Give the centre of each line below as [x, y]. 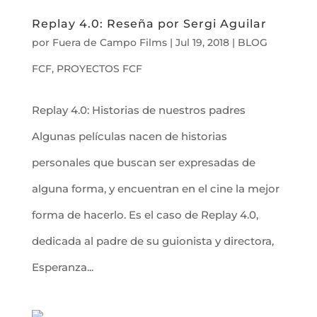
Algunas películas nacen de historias [129, 136]
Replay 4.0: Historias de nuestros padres [138, 110]
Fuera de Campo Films [109, 42]
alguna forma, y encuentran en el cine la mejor [155, 188]
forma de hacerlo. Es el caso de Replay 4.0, [145, 214]
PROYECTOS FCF [99, 68]
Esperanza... [62, 267]
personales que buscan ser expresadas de [143, 162]
